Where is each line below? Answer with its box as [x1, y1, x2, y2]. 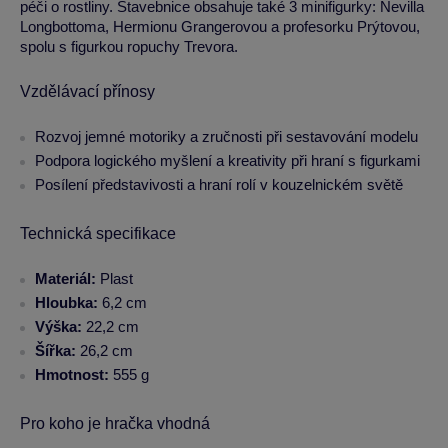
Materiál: [35, 270, 96, 288]
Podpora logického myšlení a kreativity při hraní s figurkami [35, 152, 420, 170]
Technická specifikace [20, 225, 176, 243]
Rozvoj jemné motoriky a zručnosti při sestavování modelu [35, 128, 418, 146]
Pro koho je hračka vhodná [20, 415, 210, 433]
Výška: [35, 318, 82, 336]
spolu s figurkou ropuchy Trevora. [20, 38, 238, 56]
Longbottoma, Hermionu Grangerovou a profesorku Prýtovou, [20, 18, 420, 36]
